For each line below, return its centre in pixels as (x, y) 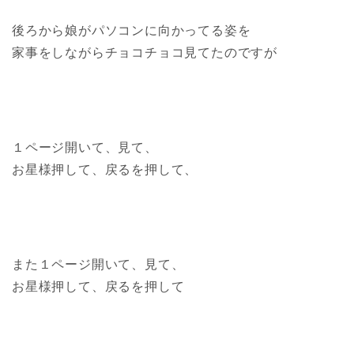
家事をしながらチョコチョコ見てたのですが (145, 52)
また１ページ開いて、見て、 (98, 264)
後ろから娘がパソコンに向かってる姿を (132, 30)
